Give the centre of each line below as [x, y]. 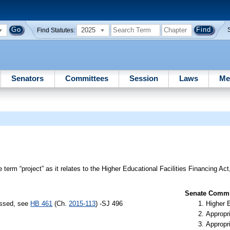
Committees [87, 78]
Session [143, 78]
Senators [28, 78]
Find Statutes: [56, 30]
